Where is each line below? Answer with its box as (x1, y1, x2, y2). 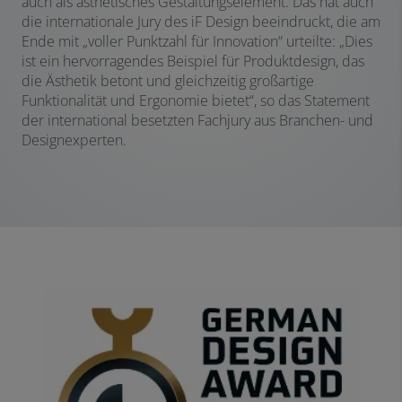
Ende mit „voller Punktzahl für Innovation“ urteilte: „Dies (22, 31, 372, 51)
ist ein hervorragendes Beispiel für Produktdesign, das (22, 50, 364, 71)
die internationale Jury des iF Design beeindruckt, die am (22, 11, 380, 31)
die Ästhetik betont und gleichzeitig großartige (22, 70, 314, 91)
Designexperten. (22, 129, 127, 150)
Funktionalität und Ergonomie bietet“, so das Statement (22, 90, 370, 110)
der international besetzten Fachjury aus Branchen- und (22, 109, 373, 130)
